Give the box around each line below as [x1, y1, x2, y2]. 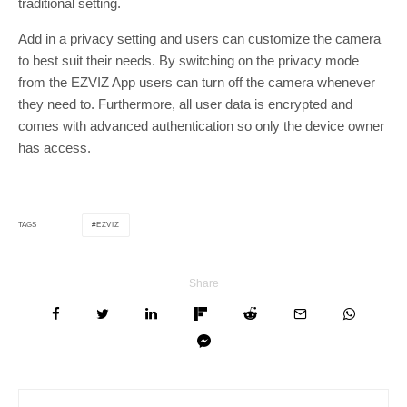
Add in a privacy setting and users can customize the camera [18, 30, 381, 46]
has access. [18, 139, 91, 155]
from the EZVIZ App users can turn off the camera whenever [18, 74, 375, 90]
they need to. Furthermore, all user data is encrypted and [18, 95, 352, 112]
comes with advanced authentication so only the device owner [18, 117, 384, 134]
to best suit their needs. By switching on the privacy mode [18, 52, 359, 68]
